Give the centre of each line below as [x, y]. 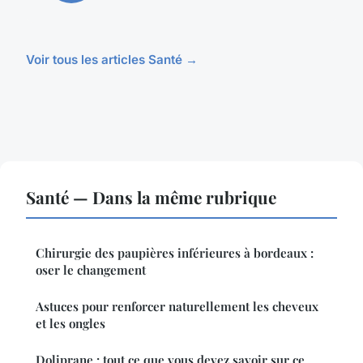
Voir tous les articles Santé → [112, 59]
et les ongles [70, 323]
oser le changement [91, 269]
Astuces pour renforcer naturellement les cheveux [177, 306]
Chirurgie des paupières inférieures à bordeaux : [175, 252]
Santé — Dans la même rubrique [151, 196]
